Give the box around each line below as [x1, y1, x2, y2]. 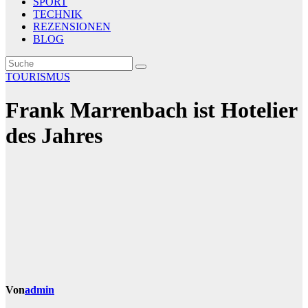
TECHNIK [33, 8, 82, 20]
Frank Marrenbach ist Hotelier [5, 98, 297, 123]
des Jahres [5, 123, 102, 148]
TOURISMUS [5, 71, 70, 82]
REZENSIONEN [33, 21, 111, 32]
